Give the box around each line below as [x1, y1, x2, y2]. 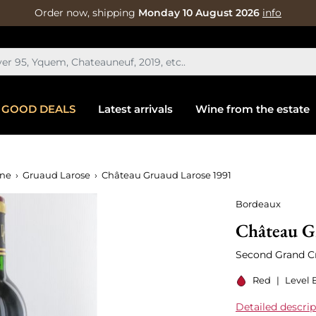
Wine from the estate [195, 102, 310, 116]
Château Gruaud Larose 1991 [102, 169, 231, 181]
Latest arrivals [97, 102, 173, 116]
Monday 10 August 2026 [138, 6, 260, 19]
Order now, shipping [35, 6, 138, 19]
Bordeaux [236, 197, 281, 209]
